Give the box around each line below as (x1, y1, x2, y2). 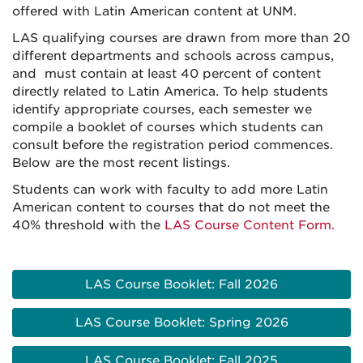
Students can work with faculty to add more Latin (12, 182, 328, 198)
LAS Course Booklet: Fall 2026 (85, 277, 278, 293)
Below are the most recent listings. (12, 156, 230, 171)
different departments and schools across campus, (12, 49, 334, 64)
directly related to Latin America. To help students (12, 84, 328, 100)
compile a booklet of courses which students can (12, 120, 323, 135)
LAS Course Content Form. (164, 218, 335, 233)
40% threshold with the (12, 218, 164, 233)
